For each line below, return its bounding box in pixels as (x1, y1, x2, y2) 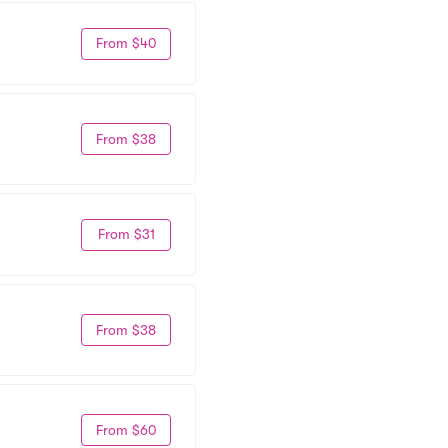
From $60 (95, 421, 157, 438)
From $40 (95, 35, 157, 51)
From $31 (97, 226, 155, 242)
